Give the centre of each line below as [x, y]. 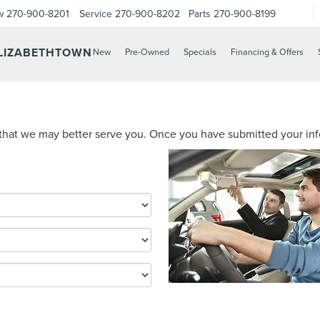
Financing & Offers [267, 52]
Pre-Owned [147, 52]
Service [96, 13]
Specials [200, 52]
